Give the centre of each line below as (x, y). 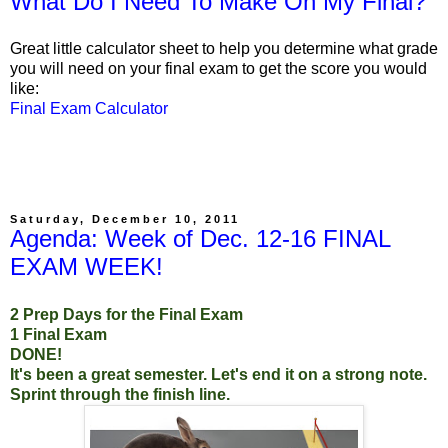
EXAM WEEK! (86, 267)
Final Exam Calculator (89, 109)
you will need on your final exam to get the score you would (218, 69)
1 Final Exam (58, 334)
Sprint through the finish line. (120, 394)
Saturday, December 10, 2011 (125, 219)
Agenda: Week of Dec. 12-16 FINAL (200, 239)
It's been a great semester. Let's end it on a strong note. (218, 374)
